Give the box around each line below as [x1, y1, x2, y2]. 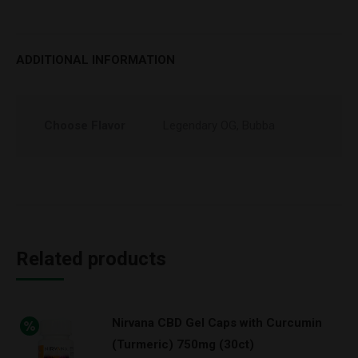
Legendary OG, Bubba [163, 118, 275, 133]
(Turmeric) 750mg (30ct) [112, 337, 254, 352]
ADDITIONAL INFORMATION [16, 53, 175, 67]
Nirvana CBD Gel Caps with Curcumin [112, 316, 322, 330]
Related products [16, 248, 166, 270]
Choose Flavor [44, 118, 125, 133]
